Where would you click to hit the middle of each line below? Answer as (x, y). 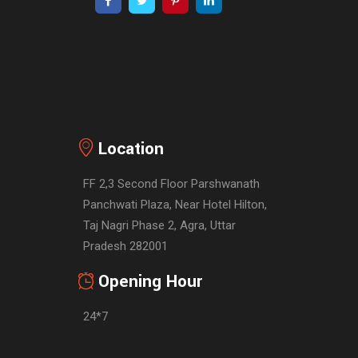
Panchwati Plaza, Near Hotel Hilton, (175, 205)
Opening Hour (151, 281)
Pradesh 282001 (125, 246)
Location (131, 149)
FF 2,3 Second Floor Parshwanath (171, 184)
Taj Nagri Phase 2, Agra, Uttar (159, 225)
